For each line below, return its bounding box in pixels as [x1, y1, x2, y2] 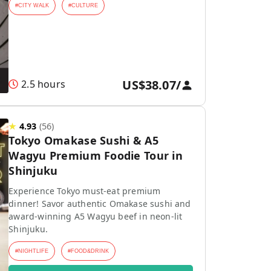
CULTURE [71, 2, 99, 8]
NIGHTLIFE [18, 248, 49, 254]
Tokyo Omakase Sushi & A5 [8, 133, 158, 148]
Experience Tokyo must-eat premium [8, 185, 161, 197]
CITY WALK [18, 2, 50, 8]
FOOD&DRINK [71, 248, 109, 254]
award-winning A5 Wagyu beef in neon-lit [8, 211, 183, 222]
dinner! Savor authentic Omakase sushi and [8, 198, 191, 209]
